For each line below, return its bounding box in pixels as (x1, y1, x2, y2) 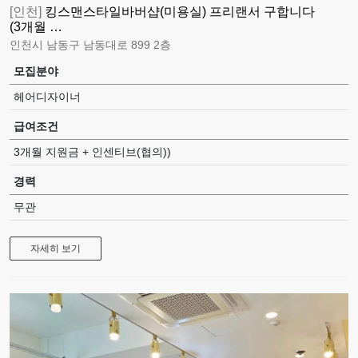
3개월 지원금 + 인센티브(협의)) (14, 145, 171, 158)
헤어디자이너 (14, 89, 81, 103)
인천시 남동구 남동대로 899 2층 (10, 38, 171, 51)
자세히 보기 (30, 242, 81, 254)
